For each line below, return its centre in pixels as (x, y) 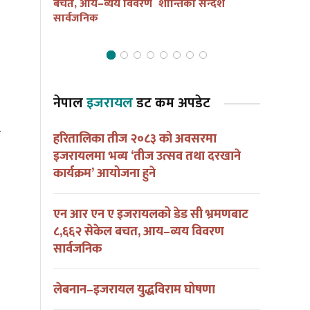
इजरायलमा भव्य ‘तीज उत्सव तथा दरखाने (147, 157)
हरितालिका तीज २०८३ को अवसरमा (135, 139)
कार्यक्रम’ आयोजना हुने (104, 174)
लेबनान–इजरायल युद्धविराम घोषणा (134, 290)
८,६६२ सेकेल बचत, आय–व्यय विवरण (139, 232)
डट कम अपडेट (172, 103)
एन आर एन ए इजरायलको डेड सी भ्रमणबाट (151, 215)
